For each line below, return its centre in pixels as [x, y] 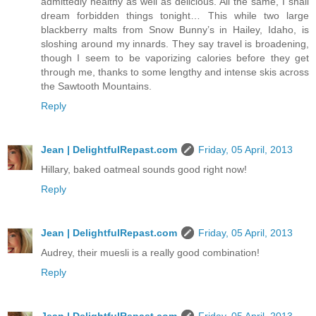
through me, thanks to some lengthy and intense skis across [175, 72]
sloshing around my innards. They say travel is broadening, [175, 44]
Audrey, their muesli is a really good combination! [150, 253]
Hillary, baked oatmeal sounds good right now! [144, 170]
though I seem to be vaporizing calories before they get [175, 58]
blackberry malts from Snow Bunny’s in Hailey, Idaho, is [175, 30]
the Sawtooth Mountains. [96, 86]
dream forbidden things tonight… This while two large [175, 16]
